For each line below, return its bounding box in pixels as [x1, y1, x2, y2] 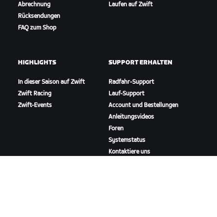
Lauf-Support [108, 90, 144, 98]
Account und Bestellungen [108, 102, 178, 109]
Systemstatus [108, 137, 145, 144]
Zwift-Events [18, 102, 52, 109]
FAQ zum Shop [18, 24, 57, 32]
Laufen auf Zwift [108, 1, 153, 9]
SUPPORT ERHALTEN [108, 59, 172, 67]
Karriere [18, 202, 39, 210]
